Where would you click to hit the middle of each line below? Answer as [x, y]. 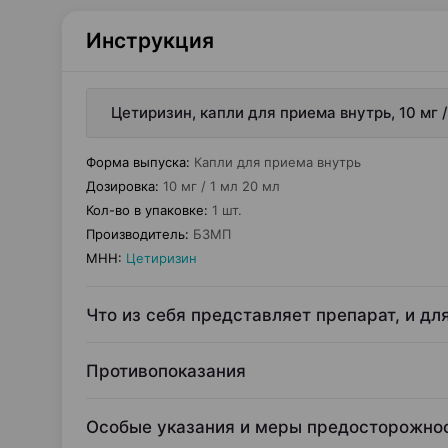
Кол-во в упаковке [145, 210]
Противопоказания [166, 371]
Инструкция [150, 40]
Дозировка [120, 186]
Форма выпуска [136, 162]
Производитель [135, 234]
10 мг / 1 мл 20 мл [221, 186]
